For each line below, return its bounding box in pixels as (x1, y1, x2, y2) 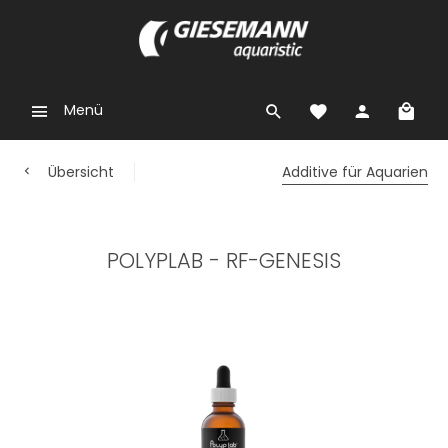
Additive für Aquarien (282, 162, 428, 182)
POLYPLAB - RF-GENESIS (107, 246, 341, 275)
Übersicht (48, 162, 114, 182)
